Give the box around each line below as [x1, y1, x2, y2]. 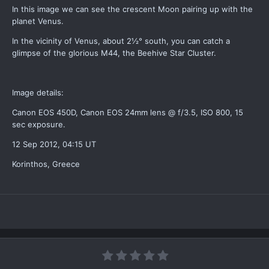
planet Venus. [12, 16, 64, 26]
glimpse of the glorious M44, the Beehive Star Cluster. [12, 48, 216, 58]
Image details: [12, 88, 64, 98]
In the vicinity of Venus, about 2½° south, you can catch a [12, 36, 230, 46]
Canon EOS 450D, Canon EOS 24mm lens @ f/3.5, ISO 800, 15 [12, 107, 243, 118]
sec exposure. [12, 119, 65, 130]
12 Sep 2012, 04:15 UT [12, 139, 96, 150]
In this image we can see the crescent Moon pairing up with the [12, 4, 253, 14]
